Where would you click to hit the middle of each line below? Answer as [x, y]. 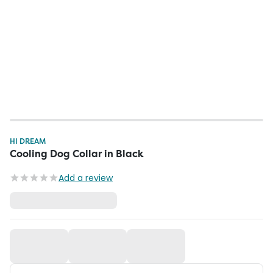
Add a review [86, 178]
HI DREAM [28, 141]
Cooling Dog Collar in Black [77, 154]
